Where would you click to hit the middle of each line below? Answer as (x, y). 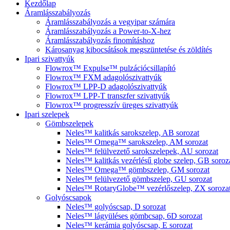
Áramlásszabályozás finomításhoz (100, 40)
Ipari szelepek (47, 114)
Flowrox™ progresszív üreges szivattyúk (112, 105)
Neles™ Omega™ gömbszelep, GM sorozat (138, 170)
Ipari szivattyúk (50, 59)
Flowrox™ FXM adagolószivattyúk (103, 77)
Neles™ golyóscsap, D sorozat (116, 207)
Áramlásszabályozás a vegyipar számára (110, 22)
